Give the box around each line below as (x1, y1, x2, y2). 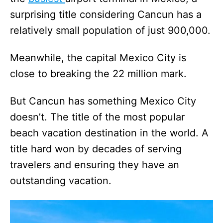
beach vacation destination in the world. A (10, 126, 209, 139)
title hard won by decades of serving (10, 142, 182, 155)
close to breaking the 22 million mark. (10, 67, 187, 80)
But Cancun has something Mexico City (10, 95, 196, 107)
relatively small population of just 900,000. (10, 24, 211, 36)
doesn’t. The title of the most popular (10, 111, 185, 123)
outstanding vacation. (10, 174, 111, 187)
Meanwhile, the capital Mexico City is (10, 51, 186, 64)
